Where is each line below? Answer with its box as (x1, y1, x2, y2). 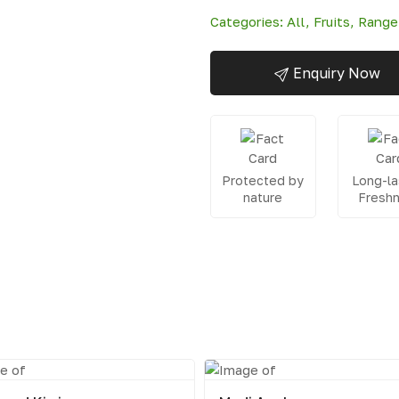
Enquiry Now (293, 64, 380, 82)
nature (243, 189, 283, 205)
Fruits (313, 13, 350, 29)
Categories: (210, 13, 287, 29)
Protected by (222, 172, 305, 188)
